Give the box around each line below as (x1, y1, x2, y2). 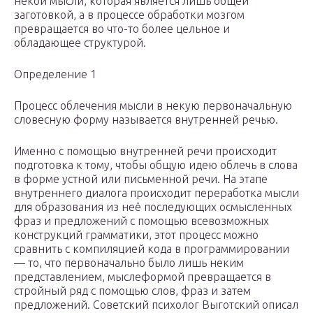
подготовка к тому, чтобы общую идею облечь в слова (14, 159, 298, 172)
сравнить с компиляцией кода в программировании (14, 242, 289, 256)
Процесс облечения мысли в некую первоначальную (14, 99, 292, 112)
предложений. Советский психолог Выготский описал (14, 298, 298, 312)
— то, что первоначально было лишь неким (14, 256, 244, 270)
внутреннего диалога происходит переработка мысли (14, 187, 299, 200)
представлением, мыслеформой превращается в (14, 270, 271, 284)
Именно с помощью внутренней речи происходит (14, 145, 277, 158)
